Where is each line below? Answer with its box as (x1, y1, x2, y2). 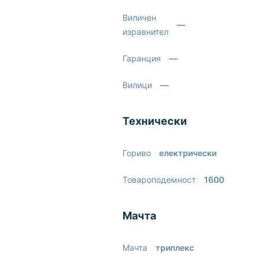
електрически (159, 148, 217, 158)
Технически (122, 115, 188, 127)
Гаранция (122, 53, 161, 63)
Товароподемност (122, 174, 196, 185)
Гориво (122, 148, 151, 158)
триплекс (156, 243, 195, 253)
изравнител (122, 27, 169, 37)
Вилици (122, 80, 153, 90)
